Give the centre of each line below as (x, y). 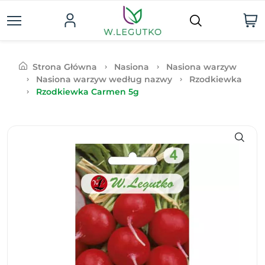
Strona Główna (65, 67)
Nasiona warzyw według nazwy (104, 79)
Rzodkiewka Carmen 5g (88, 92)
